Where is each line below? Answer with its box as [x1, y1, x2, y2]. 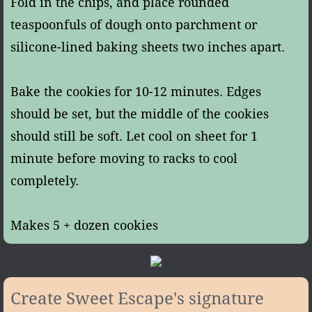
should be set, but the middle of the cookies [10, 106, 269, 121]
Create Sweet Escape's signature [10, 288, 264, 309]
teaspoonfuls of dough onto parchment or [10, 17, 257, 32]
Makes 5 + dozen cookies [10, 217, 158, 233]
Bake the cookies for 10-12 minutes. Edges [10, 84, 261, 99]
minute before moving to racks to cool [10, 150, 237, 166]
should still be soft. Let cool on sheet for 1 [10, 128, 258, 143]
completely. [10, 173, 79, 188]
